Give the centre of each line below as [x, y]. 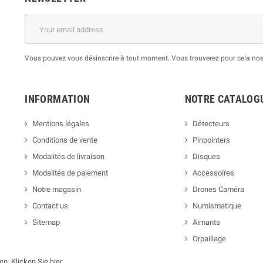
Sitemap [46, 222]
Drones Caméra [218, 190]
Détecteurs [211, 124]
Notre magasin [57, 190]
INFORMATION [58, 99]
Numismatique [217, 206]
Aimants [206, 222]
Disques [206, 157]
